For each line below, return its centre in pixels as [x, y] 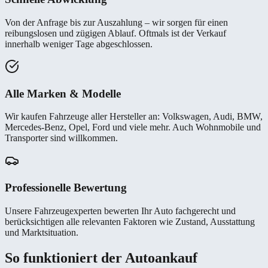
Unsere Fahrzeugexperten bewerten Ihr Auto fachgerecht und [120, 211]
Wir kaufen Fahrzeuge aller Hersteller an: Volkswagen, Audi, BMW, [134, 117]
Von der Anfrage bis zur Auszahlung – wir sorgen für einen [116, 22]
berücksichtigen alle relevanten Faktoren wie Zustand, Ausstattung [130, 221]
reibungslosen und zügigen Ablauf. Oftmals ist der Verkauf [115, 33]
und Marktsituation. [42, 232]
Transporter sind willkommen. [61, 138]
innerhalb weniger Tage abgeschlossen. [79, 44]
